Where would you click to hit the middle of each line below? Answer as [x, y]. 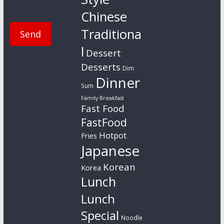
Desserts [101, 67]
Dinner [118, 83]
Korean [119, 167]
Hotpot [113, 135]
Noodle [132, 218]
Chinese [104, 17]
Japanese [110, 151]
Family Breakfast [103, 98]
